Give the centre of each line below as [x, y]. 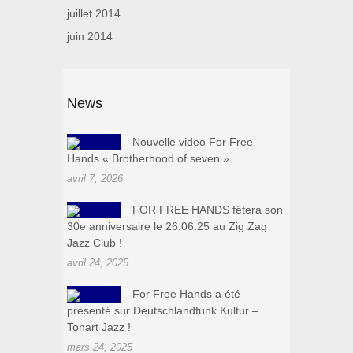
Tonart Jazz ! [99, 327]
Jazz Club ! [95, 243]
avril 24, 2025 [98, 263]
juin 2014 [90, 37]
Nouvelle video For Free [193, 142]
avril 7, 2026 [95, 179]
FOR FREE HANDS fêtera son [208, 210]
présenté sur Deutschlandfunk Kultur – [163, 311]
